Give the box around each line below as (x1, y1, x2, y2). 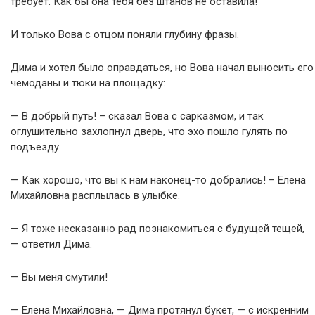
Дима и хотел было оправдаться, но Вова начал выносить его (11, 61, 314, 74)
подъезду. (11, 141, 61, 153)
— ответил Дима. (11, 238, 92, 250)
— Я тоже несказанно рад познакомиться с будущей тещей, (11, 222, 304, 235)
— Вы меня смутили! (11, 271, 108, 283)
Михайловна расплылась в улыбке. (11, 189, 180, 202)
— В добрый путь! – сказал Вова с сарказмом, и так (11, 110, 264, 122)
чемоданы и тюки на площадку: (11, 77, 165, 89)
